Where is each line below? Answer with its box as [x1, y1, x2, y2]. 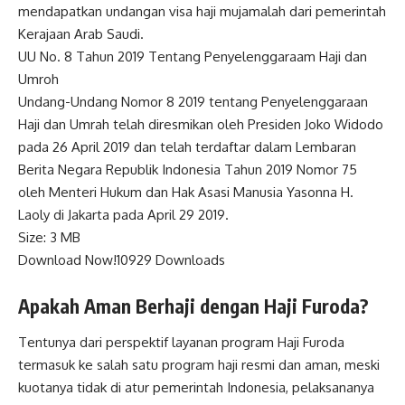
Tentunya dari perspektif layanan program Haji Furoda [18, 333, 344, 351]
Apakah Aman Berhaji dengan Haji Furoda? [18, 294, 369, 319]
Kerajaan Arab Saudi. [18, 25, 144, 43]
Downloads [152, 251, 225, 269]
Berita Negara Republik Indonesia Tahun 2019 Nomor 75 [18, 161, 357, 179]
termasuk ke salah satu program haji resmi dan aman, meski [18, 355, 380, 373]
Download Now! [18, 251, 117, 269]
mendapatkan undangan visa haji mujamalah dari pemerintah [18, 3, 386, 21]
